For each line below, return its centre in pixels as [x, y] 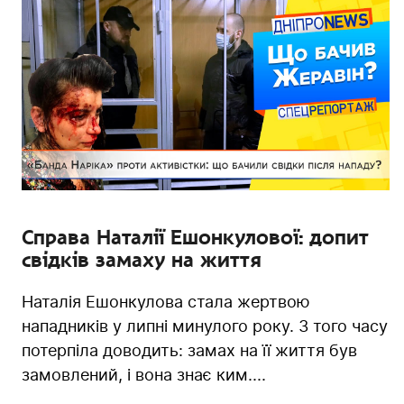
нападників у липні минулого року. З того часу [205, 326]
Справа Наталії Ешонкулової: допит [195, 237]
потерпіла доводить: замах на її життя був [189, 350]
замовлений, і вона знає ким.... [144, 374]
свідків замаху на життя [142, 259]
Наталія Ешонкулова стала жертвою [166, 301]
